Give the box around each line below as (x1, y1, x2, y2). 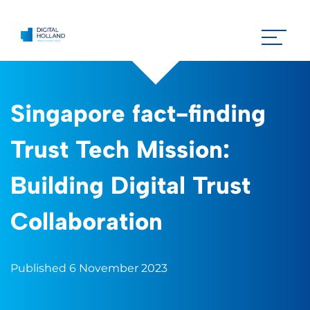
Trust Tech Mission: (10, 135, 230, 164)
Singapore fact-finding (10, 99, 266, 128)
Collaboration (10, 207, 163, 236)
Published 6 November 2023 (10, 262, 167, 275)
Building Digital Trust (10, 171, 250, 200)
